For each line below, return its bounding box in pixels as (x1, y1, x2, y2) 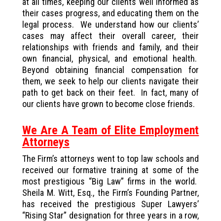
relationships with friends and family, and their (22, 41, 199, 52)
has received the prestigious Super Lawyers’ (22, 198, 199, 209)
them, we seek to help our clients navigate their (22, 75, 199, 86)
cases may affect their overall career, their (22, 30, 199, 41)
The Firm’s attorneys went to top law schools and (22, 153, 199, 164)
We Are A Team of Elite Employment (22, 123, 199, 137)
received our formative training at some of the (22, 164, 199, 175)
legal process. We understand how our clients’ (22, 19, 199, 30)
